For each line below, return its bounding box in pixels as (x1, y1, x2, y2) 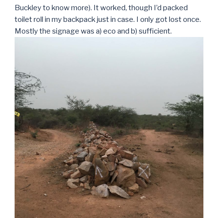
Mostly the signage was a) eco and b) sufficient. (15, 26, 172, 36)
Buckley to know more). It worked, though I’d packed (15, 3, 188, 12)
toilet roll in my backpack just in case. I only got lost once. (15, 15, 201, 24)
